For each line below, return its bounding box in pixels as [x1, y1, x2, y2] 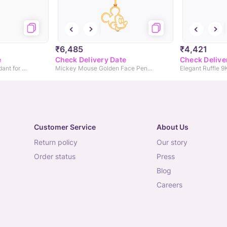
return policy [39, 138, 78, 147]
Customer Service [34, 123, 96, 132]
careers [161, 180, 182, 190]
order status [40, 152, 75, 161]
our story [162, 138, 187, 147]
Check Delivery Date [55, 55, 127, 64]
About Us [156, 123, 188, 132]
